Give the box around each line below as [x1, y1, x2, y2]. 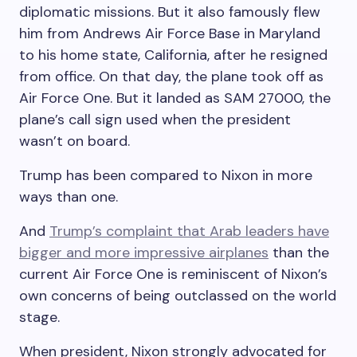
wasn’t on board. [19, 131, 130, 151]
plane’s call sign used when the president [19, 109, 291, 129]
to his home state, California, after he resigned [19, 45, 328, 65]
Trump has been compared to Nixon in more [19, 165, 312, 185]
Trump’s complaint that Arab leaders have [49, 221, 329, 241]
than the [269, 242, 329, 262]
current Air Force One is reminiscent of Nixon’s [19, 264, 328, 284]
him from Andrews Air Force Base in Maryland [19, 23, 320, 43]
